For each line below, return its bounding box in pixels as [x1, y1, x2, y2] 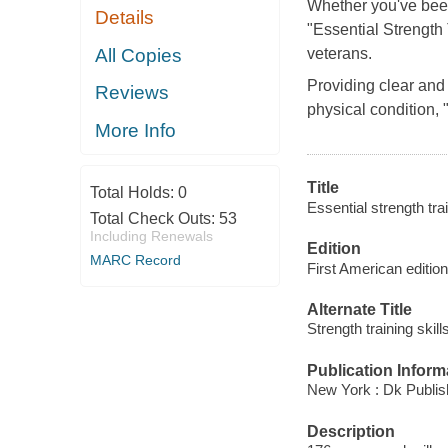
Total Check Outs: [89, 210, 219, 228]
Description [306, 422, 395, 440]
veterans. [306, 45, 372, 63]
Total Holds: [89, 184, 178, 202]
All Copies [95, 44, 183, 66]
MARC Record [89, 252, 181, 269]
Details [95, 7, 155, 29]
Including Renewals [89, 228, 213, 245]
